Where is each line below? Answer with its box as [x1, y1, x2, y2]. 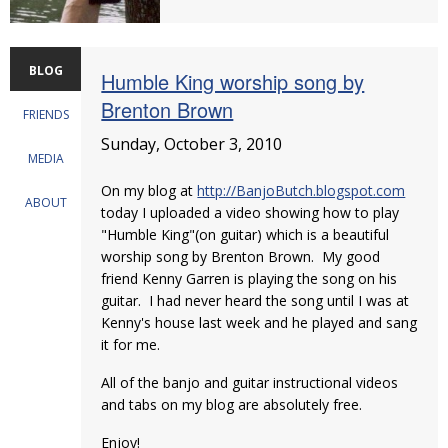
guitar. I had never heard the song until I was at [101, 291, 410, 310]
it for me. [101, 335, 161, 354]
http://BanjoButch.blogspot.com [197, 181, 406, 200]
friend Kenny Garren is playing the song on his [101, 269, 398, 288]
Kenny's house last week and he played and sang [101, 313, 418, 332]
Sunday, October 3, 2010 [101, 133, 283, 155]
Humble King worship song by [101, 67, 365, 96]
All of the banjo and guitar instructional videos [101, 373, 399, 392]
